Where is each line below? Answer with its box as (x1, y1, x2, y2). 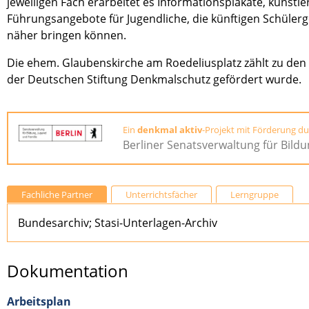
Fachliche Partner (21, 188, 92, 201)
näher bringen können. (7, 28, 126, 43)
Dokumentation (7, 259, 128, 283)
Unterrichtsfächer (126, 188, 197, 201)
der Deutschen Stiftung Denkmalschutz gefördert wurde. (7, 72, 301, 88)
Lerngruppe (230, 188, 279, 201)
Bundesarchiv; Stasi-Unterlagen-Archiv (18, 215, 217, 231)
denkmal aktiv (137, 123, 203, 137)
